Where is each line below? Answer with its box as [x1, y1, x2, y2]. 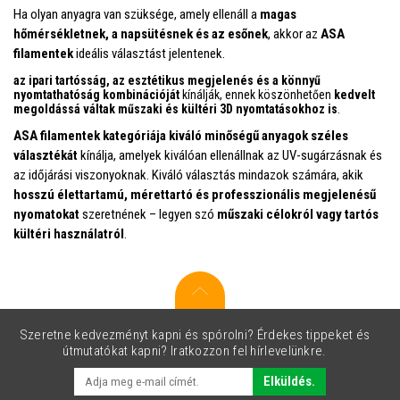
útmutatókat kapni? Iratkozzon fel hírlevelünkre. [62, 342, 327, 359]
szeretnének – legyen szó [79, 205, 217, 222]
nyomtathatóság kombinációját [13, 87, 179, 102]
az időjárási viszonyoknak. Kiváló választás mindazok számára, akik [13, 166, 363, 183]
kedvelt [334, 87, 375, 102]
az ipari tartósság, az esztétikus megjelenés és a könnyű [13, 72, 321, 87]
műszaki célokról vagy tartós [217, 205, 379, 222]
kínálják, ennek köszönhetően [179, 87, 334, 102]
